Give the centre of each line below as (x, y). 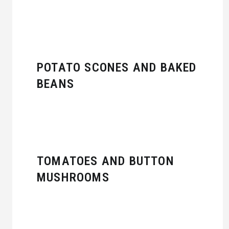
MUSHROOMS (73, 177)
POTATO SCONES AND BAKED (117, 67)
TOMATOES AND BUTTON (106, 161)
